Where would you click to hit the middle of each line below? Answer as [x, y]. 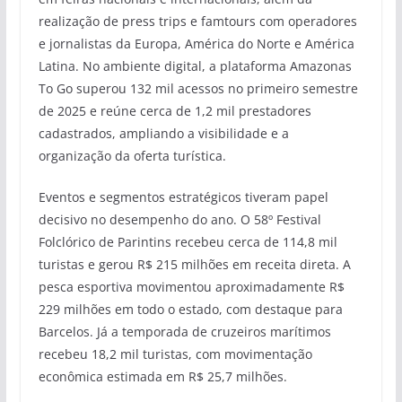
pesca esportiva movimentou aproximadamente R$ [191, 287]
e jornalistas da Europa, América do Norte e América [196, 44]
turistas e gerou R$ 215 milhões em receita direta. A [194, 265]
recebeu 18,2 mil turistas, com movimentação [175, 354]
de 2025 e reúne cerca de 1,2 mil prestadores [175, 111]
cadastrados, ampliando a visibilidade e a [163, 134]
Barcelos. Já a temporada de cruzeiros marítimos [184, 332]
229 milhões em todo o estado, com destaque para [190, 310]
